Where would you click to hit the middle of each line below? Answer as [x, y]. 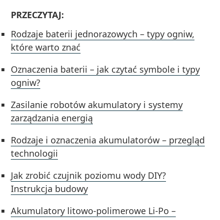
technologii [35, 153]
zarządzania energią [52, 118]
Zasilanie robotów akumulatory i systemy [97, 104]
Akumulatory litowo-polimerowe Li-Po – [94, 210]
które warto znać [46, 47]
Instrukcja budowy [50, 188]
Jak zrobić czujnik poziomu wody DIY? [89, 175]
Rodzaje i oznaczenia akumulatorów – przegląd [108, 140]
